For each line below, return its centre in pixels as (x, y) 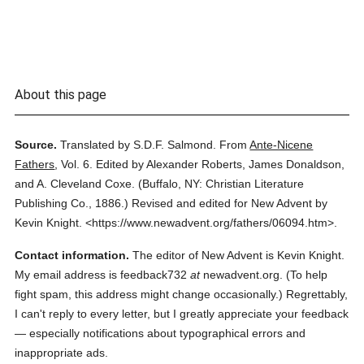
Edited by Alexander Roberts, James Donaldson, (221, 164)
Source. (36, 145)
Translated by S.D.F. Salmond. (139, 145)
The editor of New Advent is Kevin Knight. (237, 255)
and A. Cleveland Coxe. (75, 184)
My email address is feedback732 (103, 275)
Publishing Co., (54, 203)
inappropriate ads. (62, 353)
